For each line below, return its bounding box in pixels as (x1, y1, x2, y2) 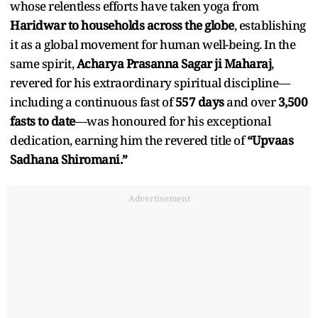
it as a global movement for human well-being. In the (10, 35, 295, 53)
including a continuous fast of (10, 93, 175, 110)
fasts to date (10, 112, 75, 129)
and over (224, 93, 278, 110)
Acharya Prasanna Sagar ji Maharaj (76, 55, 271, 72)
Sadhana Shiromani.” (10, 150, 128, 168)
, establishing (234, 16, 306, 33)
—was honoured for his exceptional (75, 112, 270, 129)
